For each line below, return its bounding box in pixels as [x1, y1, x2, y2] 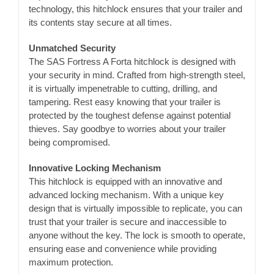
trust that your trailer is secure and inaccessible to [28, 216, 226, 227]
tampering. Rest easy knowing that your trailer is [28, 96, 221, 107]
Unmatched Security [28, 42, 116, 53]
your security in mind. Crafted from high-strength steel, [28, 69, 245, 80]
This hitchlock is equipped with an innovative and [28, 176, 222, 187]
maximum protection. [28, 256, 113, 267]
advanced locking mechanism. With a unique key [28, 189, 224, 200]
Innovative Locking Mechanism [28, 162, 161, 173]
